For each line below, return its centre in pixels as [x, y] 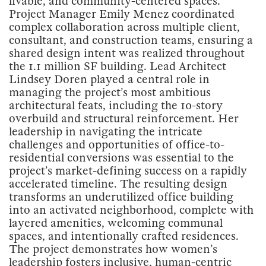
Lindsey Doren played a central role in [109, 80]
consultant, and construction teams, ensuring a [131, 41]
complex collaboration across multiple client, [124, 28]
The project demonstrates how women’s [113, 250]
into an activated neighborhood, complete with [131, 210]
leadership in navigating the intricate [106, 132]
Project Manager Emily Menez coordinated [122, 15]
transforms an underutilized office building [121, 197]
